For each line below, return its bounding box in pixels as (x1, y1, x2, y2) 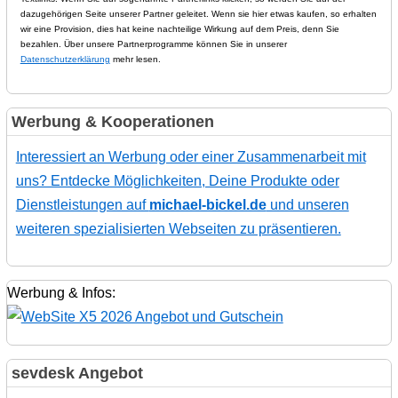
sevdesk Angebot (11, 363, 143, 382)
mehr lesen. (109, 53, 161, 64)
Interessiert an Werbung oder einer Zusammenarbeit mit (15, 148, 366, 164)
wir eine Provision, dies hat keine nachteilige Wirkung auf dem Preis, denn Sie (20, 23, 339, 34)
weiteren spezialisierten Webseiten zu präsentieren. (15, 220, 341, 236)
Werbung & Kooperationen (11, 112, 214, 131)
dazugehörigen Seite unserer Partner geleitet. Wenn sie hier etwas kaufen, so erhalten (20, 8, 377, 19)
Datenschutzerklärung (20, 53, 110, 64)
